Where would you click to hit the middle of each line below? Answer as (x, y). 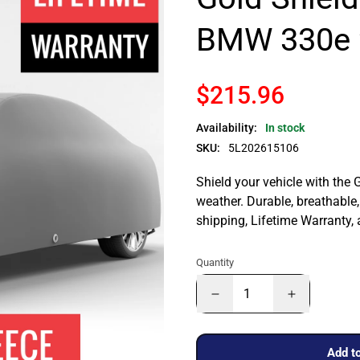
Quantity (215, 263)
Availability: (227, 128)
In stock (285, 128)
